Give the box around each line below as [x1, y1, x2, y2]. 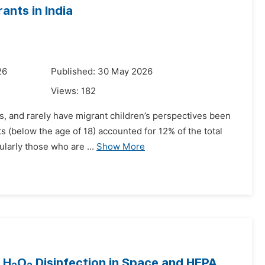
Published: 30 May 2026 [51, 66, 153, 77]
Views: [51, 86, 81, 96]
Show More [96, 141, 145, 152]
